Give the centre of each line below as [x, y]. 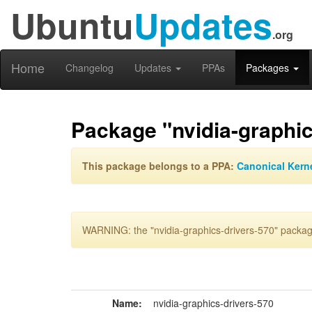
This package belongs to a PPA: [159, 166]
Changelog [89, 68]
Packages [269, 68]
